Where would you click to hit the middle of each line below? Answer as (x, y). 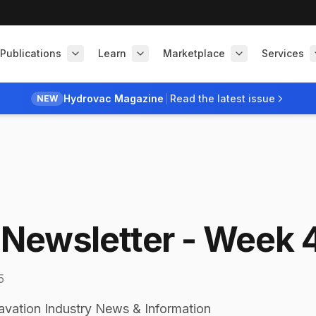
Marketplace (194, 53)
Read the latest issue (223, 98)
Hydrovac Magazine (114, 98)
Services (283, 53)
